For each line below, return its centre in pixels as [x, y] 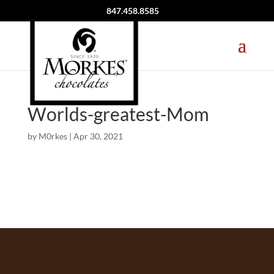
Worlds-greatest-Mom [118, 114]
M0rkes [53, 136]
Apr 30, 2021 [98, 136]
